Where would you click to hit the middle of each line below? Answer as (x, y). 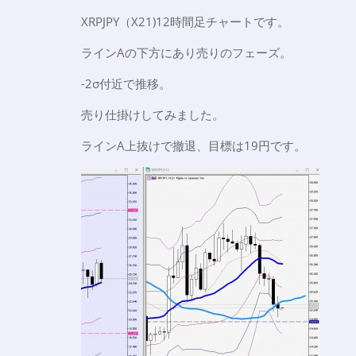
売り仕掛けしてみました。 (153, 114)
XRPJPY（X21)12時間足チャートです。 (185, 21)
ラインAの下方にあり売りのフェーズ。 (186, 52)
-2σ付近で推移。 (126, 83)
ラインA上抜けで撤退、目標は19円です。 (193, 145)
